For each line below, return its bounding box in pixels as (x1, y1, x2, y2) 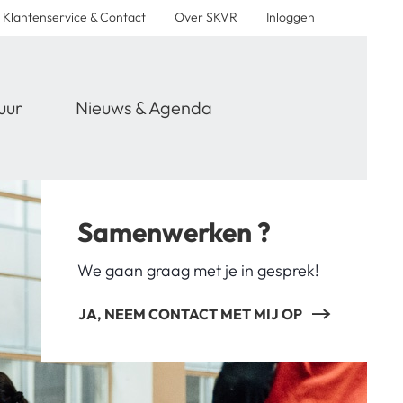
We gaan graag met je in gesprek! (76, 259, 319, 281)
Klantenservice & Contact (3, 9, 146, 25)
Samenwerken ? (76, 214, 271, 249)
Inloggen (266, 9, 315, 25)
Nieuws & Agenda (75, 95, 212, 119)
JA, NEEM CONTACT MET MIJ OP (77, 304, 302, 323)
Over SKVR (175, 9, 237, 25)
